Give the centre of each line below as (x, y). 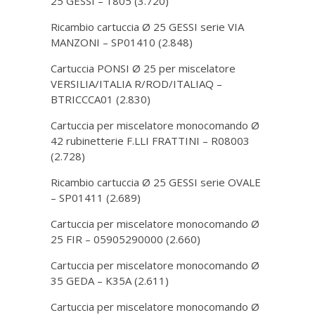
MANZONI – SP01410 (103, 42)
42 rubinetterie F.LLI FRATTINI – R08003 (150, 141)
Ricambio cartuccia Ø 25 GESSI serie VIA (148, 27)
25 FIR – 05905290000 (107, 239)
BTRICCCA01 (82, 99)
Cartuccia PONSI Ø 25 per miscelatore (143, 68)
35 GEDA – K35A (91, 281)
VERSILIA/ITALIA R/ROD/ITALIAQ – (137, 84)
